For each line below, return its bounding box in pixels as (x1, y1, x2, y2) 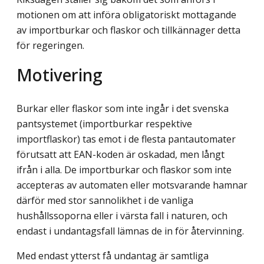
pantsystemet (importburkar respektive (16, 117, 192, 130)
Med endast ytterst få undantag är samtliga (16, 249, 209, 262)
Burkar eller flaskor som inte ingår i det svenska (16, 101, 229, 115)
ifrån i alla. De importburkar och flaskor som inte (16, 163, 232, 176)
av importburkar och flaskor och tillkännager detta (16, 24, 240, 37)
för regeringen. (16, 39, 84, 52)
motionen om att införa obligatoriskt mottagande (16, 8, 236, 22)
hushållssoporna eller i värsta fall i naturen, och (16, 209, 227, 222)
